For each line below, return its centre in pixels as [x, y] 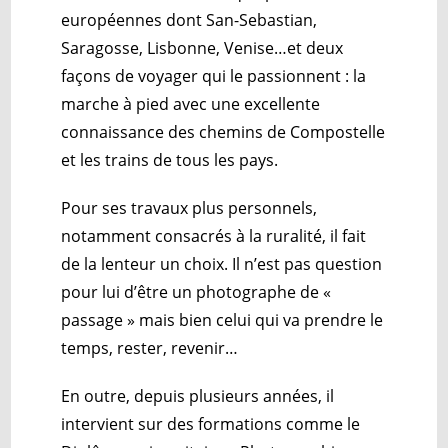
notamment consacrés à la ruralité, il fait [214, 235]
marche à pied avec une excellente [191, 103]
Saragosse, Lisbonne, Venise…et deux [202, 47]
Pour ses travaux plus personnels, [189, 207]
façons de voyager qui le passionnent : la [214, 75]
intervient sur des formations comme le [211, 423]
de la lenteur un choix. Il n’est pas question [222, 263]
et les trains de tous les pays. [170, 159]
